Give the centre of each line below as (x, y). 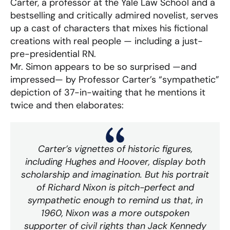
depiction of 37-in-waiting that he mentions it (108, 92)
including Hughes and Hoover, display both (115, 162)
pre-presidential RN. (53, 54)
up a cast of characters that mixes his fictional (109, 28)
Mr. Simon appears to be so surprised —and (103, 67)
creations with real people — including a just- (107, 41)
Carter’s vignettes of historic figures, (115, 149)
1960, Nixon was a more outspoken (115, 213)
